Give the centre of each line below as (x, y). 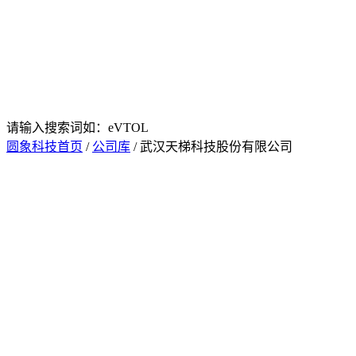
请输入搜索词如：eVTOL (77, 128)
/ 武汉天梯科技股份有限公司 (211, 147)
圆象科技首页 (44, 147)
